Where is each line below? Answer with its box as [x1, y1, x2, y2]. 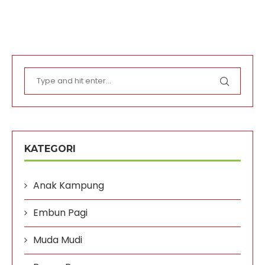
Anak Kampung [33, 178, 104, 192]
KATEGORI [24, 143, 76, 154]
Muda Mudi [33, 232, 82, 247]
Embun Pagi [33, 205, 88, 219]
